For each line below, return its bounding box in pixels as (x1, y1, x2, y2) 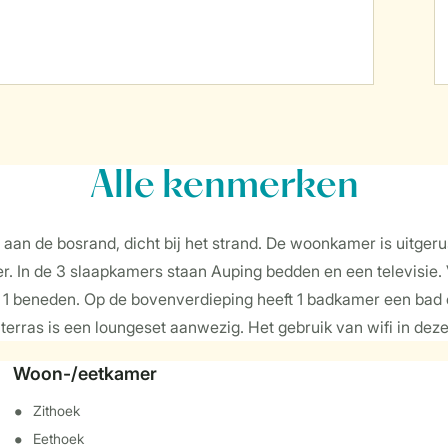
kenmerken (154, 169, 359, 205)
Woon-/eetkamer (13, 363, 158, 384)
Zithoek (33, 402, 81, 419)
